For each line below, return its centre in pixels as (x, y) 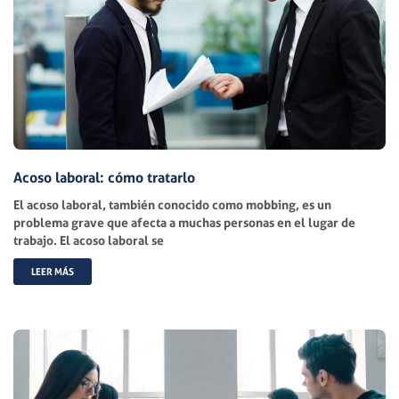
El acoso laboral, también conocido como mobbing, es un (172, 204)
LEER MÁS (53, 271)
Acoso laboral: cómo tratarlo (104, 177)
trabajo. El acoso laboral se (89, 240)
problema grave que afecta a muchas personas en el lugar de (184, 222)
